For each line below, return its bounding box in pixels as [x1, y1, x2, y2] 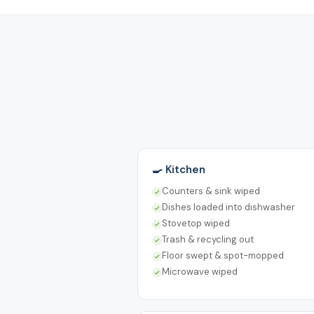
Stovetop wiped [162, 217, 230, 229]
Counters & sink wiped [162, 184, 260, 197]
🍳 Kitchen [152, 162, 205, 177]
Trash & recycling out [162, 233, 254, 245]
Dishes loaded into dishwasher [162, 200, 295, 213]
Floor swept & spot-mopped [162, 249, 284, 261]
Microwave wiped [162, 265, 238, 278]
